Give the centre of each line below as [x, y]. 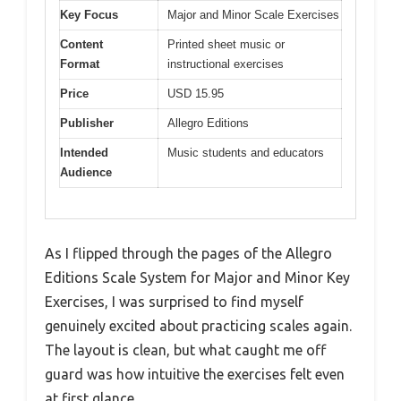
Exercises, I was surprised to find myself [174, 302]
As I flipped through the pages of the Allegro [188, 254]
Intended [84, 152]
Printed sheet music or [226, 44]
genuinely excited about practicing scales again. [198, 326]
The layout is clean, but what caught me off [185, 350]
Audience [86, 172]
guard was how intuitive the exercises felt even [195, 375]
